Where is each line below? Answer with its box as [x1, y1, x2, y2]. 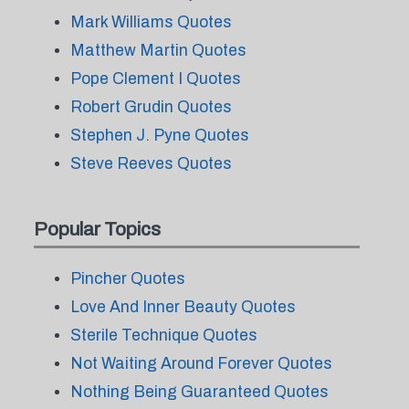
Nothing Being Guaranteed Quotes [69, 383, 329, 401]
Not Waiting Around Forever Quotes [69, 354, 332, 372]
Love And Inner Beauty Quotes [69, 298, 296, 316]
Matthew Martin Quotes [69, 41, 246, 59]
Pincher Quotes [69, 269, 185, 288]
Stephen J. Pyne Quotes [69, 126, 249, 144]
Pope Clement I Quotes [69, 69, 241, 88]
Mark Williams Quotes [69, 13, 232, 31]
